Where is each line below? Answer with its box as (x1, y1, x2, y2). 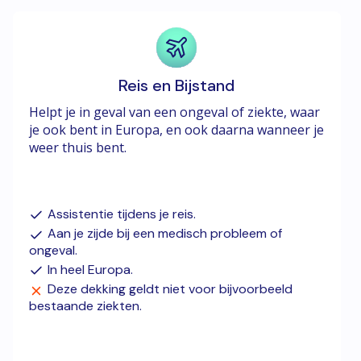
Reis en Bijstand (118, 74, 235, 96)
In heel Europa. (48, 260, 133, 278)
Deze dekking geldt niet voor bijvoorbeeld (48, 280, 293, 298)
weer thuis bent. (29, 138, 127, 156)
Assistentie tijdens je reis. (48, 205, 196, 222)
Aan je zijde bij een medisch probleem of (48, 225, 282, 243)
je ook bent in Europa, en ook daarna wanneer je (29, 120, 324, 139)
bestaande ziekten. (29, 297, 142, 314)
